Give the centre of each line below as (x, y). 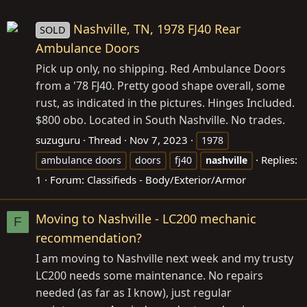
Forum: (69, 179)
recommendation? (89, 238)
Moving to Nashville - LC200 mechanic (146, 219)
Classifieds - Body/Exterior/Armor (167, 179)
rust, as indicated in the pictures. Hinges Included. (165, 102)
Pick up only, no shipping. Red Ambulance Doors (161, 68)
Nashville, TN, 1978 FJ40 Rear (157, 28)
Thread (105, 139)
